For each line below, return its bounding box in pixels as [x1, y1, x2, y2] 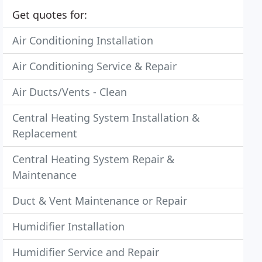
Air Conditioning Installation [12, 33, 154, 47]
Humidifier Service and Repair [12, 245, 160, 259]
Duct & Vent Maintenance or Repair [12, 194, 188, 208]
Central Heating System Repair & [12, 152, 175, 166]
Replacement [12, 126, 78, 140]
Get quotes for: [12, 8, 88, 22]
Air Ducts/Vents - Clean [12, 85, 127, 99]
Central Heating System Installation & [12, 111, 200, 125]
